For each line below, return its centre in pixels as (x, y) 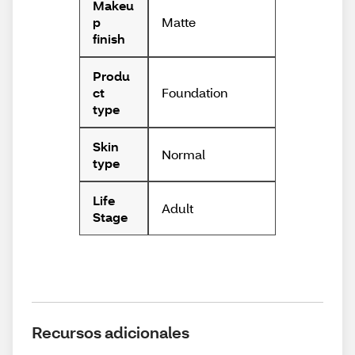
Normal (183, 155)
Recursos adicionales (111, 332)
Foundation (194, 92)
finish (109, 39)
